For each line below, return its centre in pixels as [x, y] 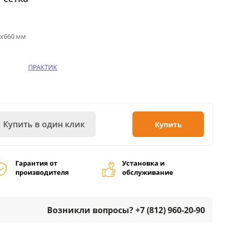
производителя [42, 172]
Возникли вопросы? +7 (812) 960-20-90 [126, 210]
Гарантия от [36, 163]
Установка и [143, 163]
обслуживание [147, 172]
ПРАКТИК [43, 67]
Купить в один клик [44, 124]
